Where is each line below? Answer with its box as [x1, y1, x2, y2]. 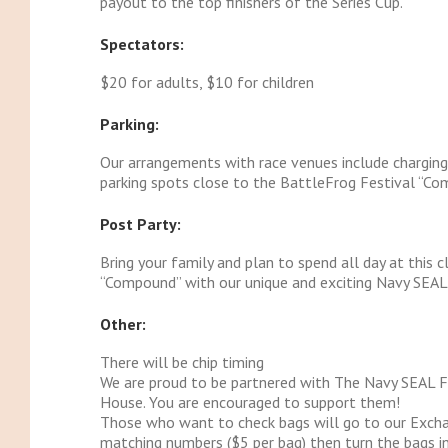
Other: [99, 314, 146, 335]
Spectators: [99, 34, 184, 55]
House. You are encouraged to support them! [99, 392, 400, 413]
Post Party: [99, 214, 181, 235]
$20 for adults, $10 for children [99, 72, 314, 93]
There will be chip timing [99, 352, 264, 373]
